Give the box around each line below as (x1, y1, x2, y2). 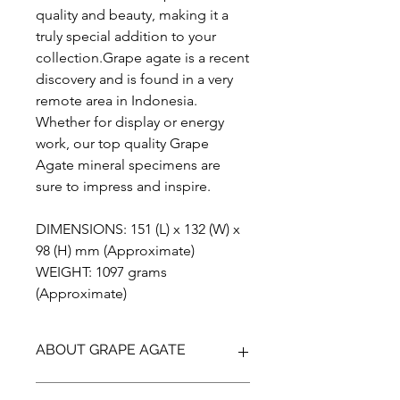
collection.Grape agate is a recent (36, 49, 249, 66)
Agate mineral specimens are (36, 156, 221, 173)
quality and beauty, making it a (36, 6, 229, 23)
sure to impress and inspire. (36, 178, 211, 195)
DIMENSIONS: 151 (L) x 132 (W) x (36, 221, 240, 237)
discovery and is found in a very (36, 71, 233, 87)
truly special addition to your (36, 28, 216, 45)
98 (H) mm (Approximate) (36, 242, 195, 259)
